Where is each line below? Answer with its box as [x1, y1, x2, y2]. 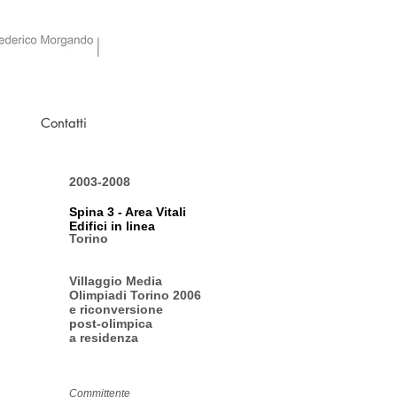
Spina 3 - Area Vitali [69, 205, 186, 219]
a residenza [69, 331, 138, 345]
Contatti [40, 114, 87, 131]
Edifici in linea [69, 219, 155, 233]
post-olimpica [69, 316, 152, 331]
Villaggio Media [69, 274, 162, 288]
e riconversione [69, 302, 163, 316]
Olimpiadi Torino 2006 [69, 288, 201, 302]
